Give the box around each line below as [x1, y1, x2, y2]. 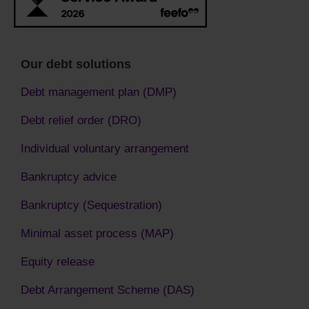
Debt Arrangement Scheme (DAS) [21, 282, 195, 297]
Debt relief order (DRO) [21, 112, 141, 127]
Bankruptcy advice [21, 169, 117, 183]
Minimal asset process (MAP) [21, 226, 174, 240]
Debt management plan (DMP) [21, 84, 177, 99]
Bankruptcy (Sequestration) [21, 197, 162, 212]
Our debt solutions [21, 57, 131, 71]
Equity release [21, 254, 94, 268]
